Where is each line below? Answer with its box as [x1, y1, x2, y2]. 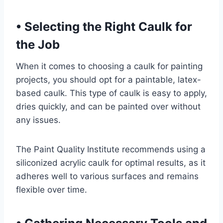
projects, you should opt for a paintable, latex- [16, 75, 201, 85]
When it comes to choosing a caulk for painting [16, 61, 203, 71]
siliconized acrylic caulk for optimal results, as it [16, 158, 206, 168]
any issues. [16, 115, 61, 125]
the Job [16, 37, 60, 52]
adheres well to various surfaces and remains [16, 171, 199, 181]
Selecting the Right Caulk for [21, 19, 192, 34]
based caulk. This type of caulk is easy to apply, [16, 88, 207, 98]
